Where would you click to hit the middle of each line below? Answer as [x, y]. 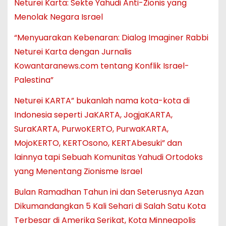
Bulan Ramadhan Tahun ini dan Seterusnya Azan [109, 192]
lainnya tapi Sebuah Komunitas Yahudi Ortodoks [108, 157]
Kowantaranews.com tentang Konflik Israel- [101, 66]
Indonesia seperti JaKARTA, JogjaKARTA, [93, 115]
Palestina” [34, 80]
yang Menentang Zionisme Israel [78, 172]
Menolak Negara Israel [58, 17]
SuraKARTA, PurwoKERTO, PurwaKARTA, [91, 129]
